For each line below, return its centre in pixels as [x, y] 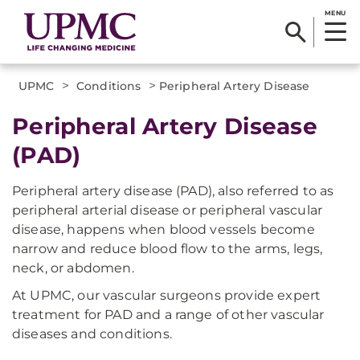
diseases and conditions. [92, 334]
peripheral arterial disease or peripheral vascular [168, 210]
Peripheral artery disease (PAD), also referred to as [173, 191]
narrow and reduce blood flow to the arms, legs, [168, 249]
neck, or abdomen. [73, 268]
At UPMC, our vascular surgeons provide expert [167, 295]
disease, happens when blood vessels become [164, 229]
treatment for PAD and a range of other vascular [168, 315]
